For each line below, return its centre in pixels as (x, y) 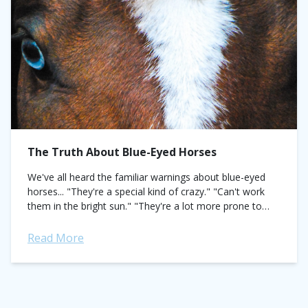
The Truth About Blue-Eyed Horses (122, 152)
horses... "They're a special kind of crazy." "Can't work (146, 191)
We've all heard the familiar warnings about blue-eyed (146, 177)
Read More (56, 238)
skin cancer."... (58, 220)
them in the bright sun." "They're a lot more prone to (145, 206)
